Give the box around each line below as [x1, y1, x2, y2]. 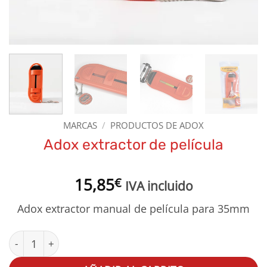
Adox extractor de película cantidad [8, 231, 167, 244]
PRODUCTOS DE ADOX [110, 119, 204, 132]
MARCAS [63, 119, 97, 132]
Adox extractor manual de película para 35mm [17, 201, 250, 216]
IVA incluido [125, 177, 193, 194]
